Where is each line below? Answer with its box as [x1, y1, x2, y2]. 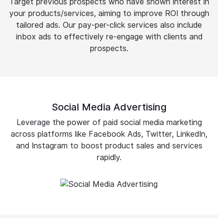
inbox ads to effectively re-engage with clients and [16, 32, 202, 41]
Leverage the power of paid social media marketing [16, 117, 202, 127]
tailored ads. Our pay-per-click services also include [16, 20, 202, 30]
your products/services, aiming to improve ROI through [9, 8, 209, 18]
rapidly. [96, 152, 122, 162]
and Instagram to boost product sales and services [16, 141, 202, 150]
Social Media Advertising [52, 101, 166, 113]
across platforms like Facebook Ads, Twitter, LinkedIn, [11, 129, 207, 139]
